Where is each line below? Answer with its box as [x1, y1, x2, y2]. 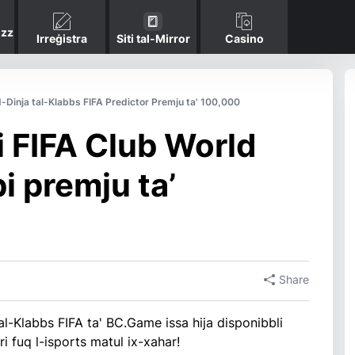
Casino [224, 31, 264, 45]
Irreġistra [36, 31, 88, 45]
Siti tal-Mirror [116, 31, 190, 45]
